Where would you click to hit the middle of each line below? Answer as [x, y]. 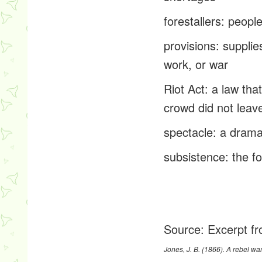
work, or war [196, 64]
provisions [190, 45]
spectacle [189, 132]
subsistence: [196, 156]
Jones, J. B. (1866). [195, 249]
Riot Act [185, 89]
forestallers [193, 21]
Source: [186, 229]
